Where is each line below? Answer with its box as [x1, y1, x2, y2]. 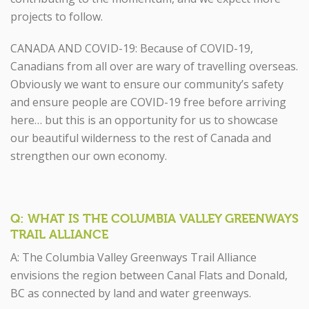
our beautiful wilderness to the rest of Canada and [10, 130, 271, 146]
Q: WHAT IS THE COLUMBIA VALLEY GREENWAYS [10, 211, 299, 226]
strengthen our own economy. [10, 148, 167, 163]
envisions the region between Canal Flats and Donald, [10, 268, 288, 283]
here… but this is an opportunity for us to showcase [10, 112, 278, 128]
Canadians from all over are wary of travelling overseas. [10, 59, 298, 74]
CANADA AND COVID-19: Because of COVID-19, [10, 41, 253, 56]
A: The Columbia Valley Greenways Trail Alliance [10, 250, 257, 265]
